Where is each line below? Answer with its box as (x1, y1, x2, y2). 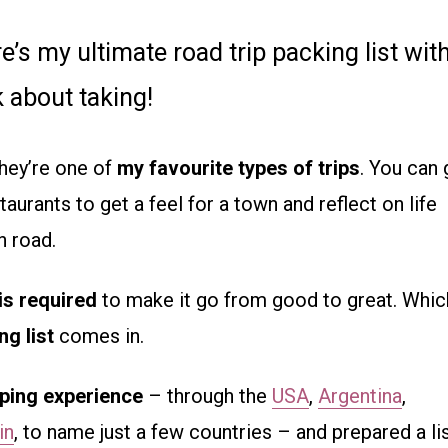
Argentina (318, 384, 402, 409)
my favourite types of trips (117, 156, 360, 181)
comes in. (54, 324, 144, 349)
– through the (143, 384, 272, 409)
